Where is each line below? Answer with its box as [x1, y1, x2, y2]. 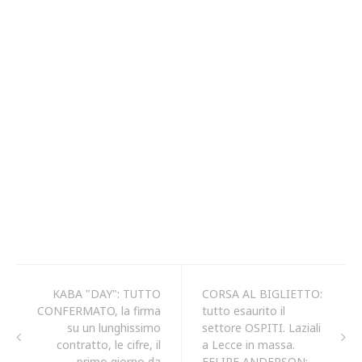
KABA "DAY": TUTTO [53, 285, 161, 301]
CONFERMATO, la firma [37, 302, 161, 318]
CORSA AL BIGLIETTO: [202, 285, 322, 301]
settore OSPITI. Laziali [202, 319, 321, 335]
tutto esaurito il [202, 302, 285, 318]
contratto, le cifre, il [57, 336, 161, 352]
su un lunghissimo [67, 319, 161, 335]
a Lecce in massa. [202, 336, 295, 352]
